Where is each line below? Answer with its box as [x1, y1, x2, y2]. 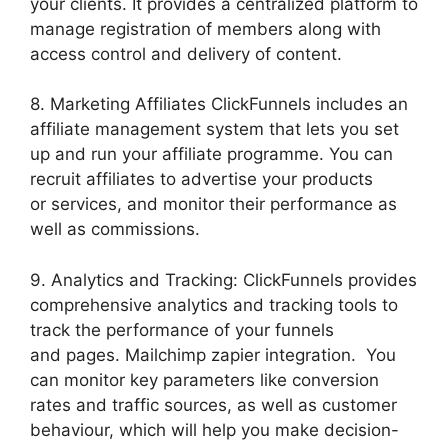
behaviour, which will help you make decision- [30, 419, 399, 440]
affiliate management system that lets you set [30, 119, 399, 140]
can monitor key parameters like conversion [30, 369, 379, 390]
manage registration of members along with [30, 18, 381, 39]
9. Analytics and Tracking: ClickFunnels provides [30, 269, 417, 290]
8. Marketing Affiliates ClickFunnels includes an [30, 94, 408, 115]
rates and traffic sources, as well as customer [30, 394, 397, 415]
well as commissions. [30, 219, 200, 240]
